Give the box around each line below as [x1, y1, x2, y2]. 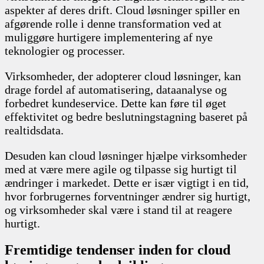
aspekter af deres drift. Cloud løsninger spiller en [5, 3, 240, 16]
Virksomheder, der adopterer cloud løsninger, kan [5, 69, 241, 82]
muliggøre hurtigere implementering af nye [5, 30, 213, 44]
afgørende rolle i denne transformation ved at [5, 16, 222, 30]
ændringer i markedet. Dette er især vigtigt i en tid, [5, 176, 249, 189]
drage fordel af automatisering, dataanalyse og [5, 82, 227, 96]
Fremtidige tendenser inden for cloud [5, 242, 230, 258]
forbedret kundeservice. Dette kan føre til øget [5, 96, 226, 110]
